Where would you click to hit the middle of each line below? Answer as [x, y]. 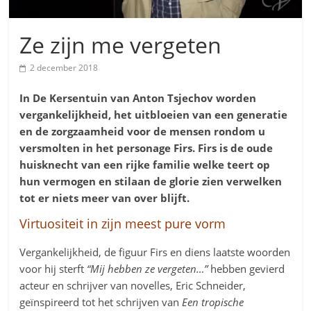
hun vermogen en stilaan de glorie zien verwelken [151, 181]
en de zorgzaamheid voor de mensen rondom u [143, 131]
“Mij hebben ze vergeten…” [148, 268]
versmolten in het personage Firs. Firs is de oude [146, 148]
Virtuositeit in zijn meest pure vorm [123, 223]
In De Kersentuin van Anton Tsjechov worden [138, 98]
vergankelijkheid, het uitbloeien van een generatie [154, 114]
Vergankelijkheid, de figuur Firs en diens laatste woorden [155, 252]
